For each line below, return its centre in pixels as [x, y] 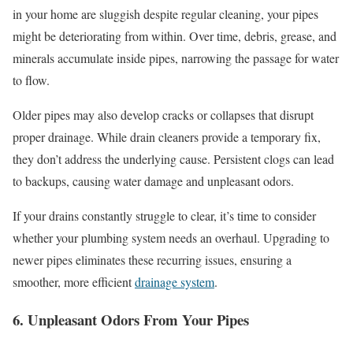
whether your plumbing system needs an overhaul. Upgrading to [171, 237]
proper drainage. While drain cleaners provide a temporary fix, [167, 136]
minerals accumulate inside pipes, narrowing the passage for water [176, 58]
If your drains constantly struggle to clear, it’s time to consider [164, 215]
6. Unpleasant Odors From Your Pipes [131, 320]
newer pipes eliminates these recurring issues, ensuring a [152, 259]
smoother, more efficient [74, 281]
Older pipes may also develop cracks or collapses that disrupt [163, 114]
